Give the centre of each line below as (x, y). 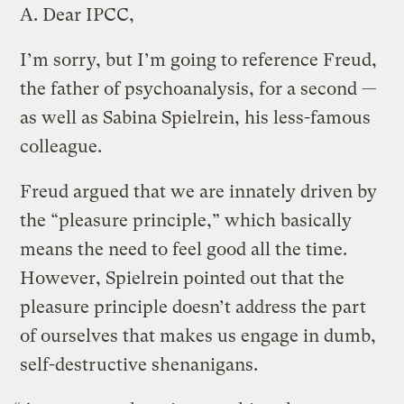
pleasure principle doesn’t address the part (193, 307)
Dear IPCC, (87, 14)
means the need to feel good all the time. (184, 249)
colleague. (61, 146)
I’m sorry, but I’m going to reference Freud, (199, 60)
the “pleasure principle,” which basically (186, 220)
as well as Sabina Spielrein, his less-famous (196, 117)
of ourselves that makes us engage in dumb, (198, 335)
